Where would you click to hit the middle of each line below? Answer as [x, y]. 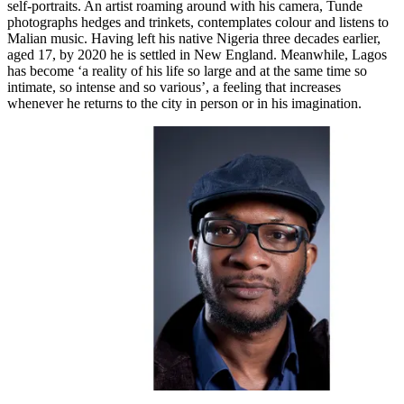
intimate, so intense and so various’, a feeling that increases [174, 87]
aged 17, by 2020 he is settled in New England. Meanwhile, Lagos [197, 54]
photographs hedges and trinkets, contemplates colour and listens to [198, 22]
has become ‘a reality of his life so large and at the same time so [187, 70]
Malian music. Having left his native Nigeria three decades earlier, [194, 38]
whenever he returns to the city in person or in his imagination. [184, 103]
